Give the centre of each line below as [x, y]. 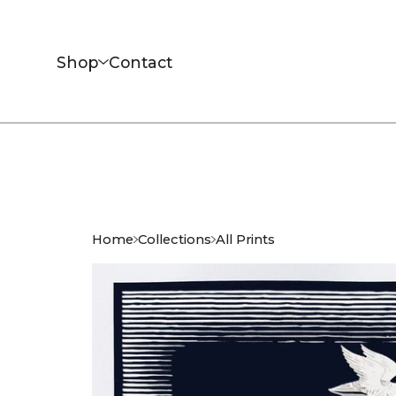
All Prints [245, 240]
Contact [141, 62]
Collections [175, 240]
